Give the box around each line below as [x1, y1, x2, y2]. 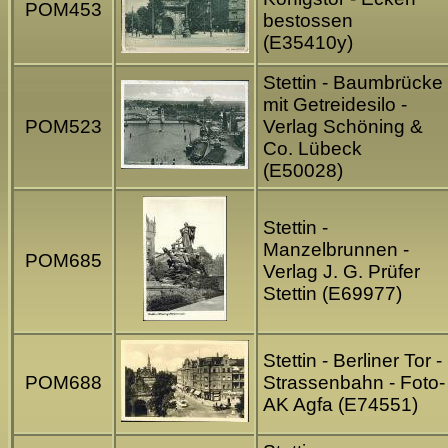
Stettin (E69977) [263, 283, 402, 305]
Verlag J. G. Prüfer [263, 261, 420, 283]
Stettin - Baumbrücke [263, 72, 443, 94]
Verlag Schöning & [263, 116, 423, 138]
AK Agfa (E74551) [263, 394, 418, 416]
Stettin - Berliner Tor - [263, 350, 442, 372]
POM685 [24, 250, 102, 272]
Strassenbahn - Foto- [263, 372, 445, 394]
